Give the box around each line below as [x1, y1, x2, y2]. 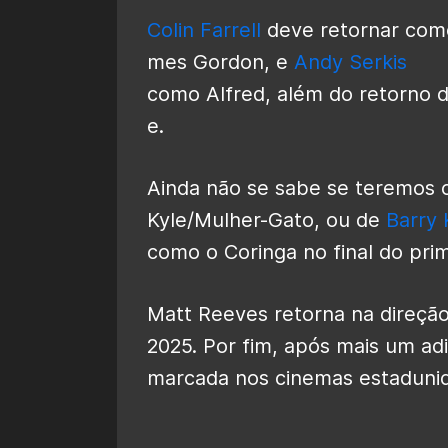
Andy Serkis [294, 49, 407, 74]
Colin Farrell [147, 17, 261, 42]
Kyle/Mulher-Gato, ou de [147, 207, 386, 232]
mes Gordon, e [147, 49, 294, 74]
